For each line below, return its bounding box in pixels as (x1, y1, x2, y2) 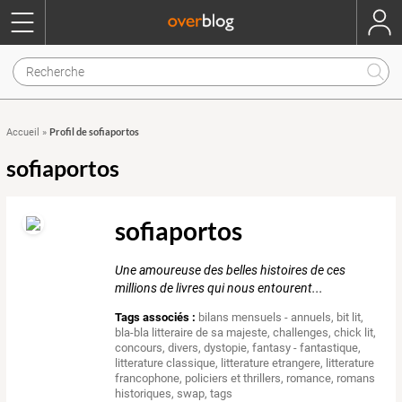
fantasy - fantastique (252, 341, 359, 355)
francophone (115, 371, 180, 386)
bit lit (336, 310, 362, 325)
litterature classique (115, 356, 216, 371)
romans (336, 371, 376, 386)
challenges (273, 326, 329, 340)
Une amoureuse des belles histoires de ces (115, 263, 346, 278)
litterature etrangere (221, 356, 321, 371)
